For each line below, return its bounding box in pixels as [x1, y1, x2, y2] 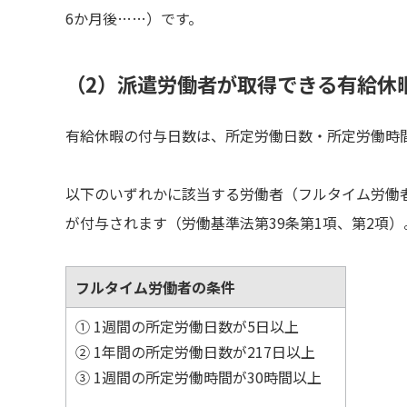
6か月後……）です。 [65, 7, 203, 29]
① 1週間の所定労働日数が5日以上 [75, 315, 299, 337]
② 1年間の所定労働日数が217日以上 [75, 341, 315, 362]
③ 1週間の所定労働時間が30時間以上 [75, 366, 322, 388]
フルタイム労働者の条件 [75, 276, 235, 298]
